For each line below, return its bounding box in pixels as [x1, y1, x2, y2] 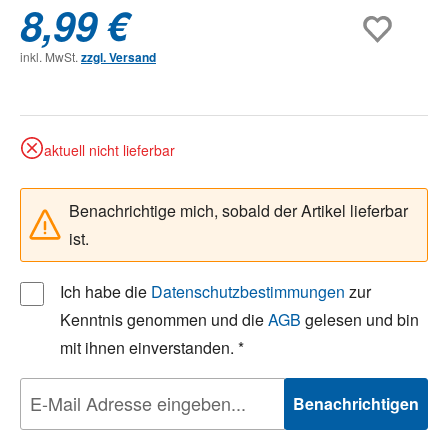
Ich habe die [60, 279, 151, 303]
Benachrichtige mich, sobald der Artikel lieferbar [69, 198, 408, 222]
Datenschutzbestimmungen [151, 279, 345, 303]
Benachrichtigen [293, 391, 419, 415]
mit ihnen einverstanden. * [60, 335, 244, 359]
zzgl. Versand [81, 47, 156, 66]
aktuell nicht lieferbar [44, 139, 175, 160]
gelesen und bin [301, 307, 419, 331]
